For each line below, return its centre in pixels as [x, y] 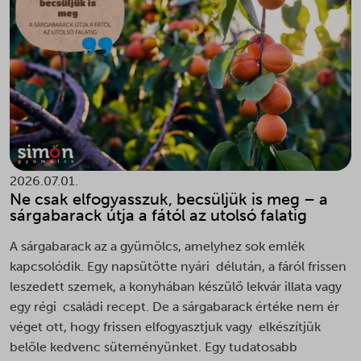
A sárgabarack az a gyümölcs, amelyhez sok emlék [157, 246]
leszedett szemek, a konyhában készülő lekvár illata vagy [176, 286]
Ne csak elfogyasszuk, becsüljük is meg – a [169, 199]
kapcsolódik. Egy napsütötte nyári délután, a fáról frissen [178, 266]
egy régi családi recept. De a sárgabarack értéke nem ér [174, 306]
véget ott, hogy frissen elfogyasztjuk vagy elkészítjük [165, 326]
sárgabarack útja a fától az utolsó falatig [160, 215]
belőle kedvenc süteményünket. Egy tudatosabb [154, 346]
